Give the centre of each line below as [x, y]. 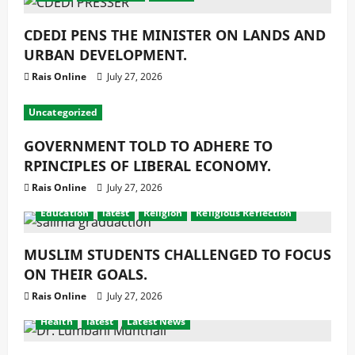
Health [57, 321]
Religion [163, 213]
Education [65, 213]
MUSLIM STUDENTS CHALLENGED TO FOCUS [177, 254]
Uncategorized [63, 112]
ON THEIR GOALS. [86, 274]
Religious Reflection [244, 213]
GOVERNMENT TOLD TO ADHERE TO [148, 146]
